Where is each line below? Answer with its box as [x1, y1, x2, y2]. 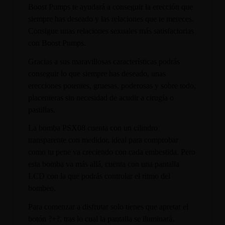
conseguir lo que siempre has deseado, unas [28, 69, 166, 78]
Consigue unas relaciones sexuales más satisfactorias [28, 26, 194, 35]
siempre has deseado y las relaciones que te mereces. [28, 14, 194, 23]
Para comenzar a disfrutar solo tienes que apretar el [28, 202, 189, 211]
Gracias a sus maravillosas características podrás [28, 57, 180, 66]
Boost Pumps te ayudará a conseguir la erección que [28, 2, 193, 11]
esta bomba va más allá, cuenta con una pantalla [28, 160, 180, 169]
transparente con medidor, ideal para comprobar [28, 136, 179, 145]
